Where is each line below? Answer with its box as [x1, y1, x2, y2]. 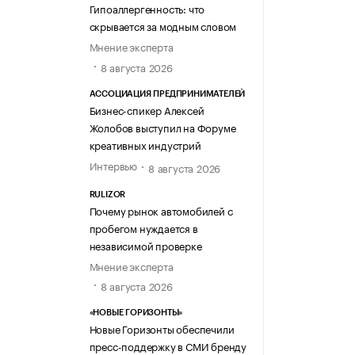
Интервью [89, 156, 137, 173]
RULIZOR [89, 190, 126, 200]
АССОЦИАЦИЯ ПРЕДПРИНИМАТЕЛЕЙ [89, 89, 246, 98]
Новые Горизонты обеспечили [89, 320, 235, 337]
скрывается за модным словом [89, 17, 237, 34]
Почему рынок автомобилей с [89, 202, 233, 219]
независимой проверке [89, 237, 202, 254]
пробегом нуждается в [89, 219, 198, 236]
